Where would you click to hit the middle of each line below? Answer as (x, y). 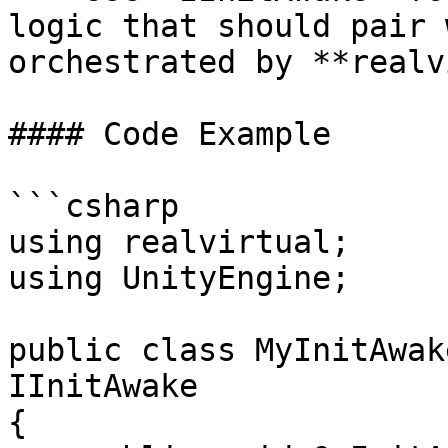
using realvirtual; (179, 242)
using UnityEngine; (179, 278)
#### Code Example (169, 134)
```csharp (93, 206)
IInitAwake (103, 386)
